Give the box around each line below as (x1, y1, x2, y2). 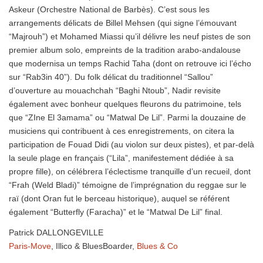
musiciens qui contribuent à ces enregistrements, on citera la (9, 126, 234, 136)
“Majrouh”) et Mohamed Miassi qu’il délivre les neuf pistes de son (9, 32, 251, 42)
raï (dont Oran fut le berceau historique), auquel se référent (9, 194, 230, 204)
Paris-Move (9, 241, 51, 251)
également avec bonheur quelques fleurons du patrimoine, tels (9, 99, 241, 109)
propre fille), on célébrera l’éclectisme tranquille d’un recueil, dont (9, 167, 251, 177)
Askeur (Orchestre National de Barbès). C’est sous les (9, 5, 210, 15)
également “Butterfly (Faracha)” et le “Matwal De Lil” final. (9, 207, 222, 217)
